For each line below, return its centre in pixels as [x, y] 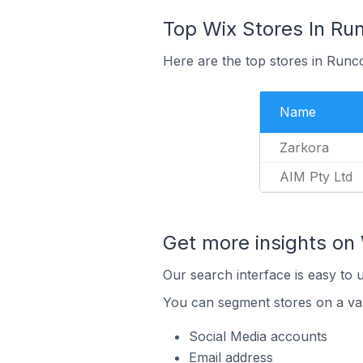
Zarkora [304, 147]
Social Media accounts [258, 336]
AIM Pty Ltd [316, 177]
